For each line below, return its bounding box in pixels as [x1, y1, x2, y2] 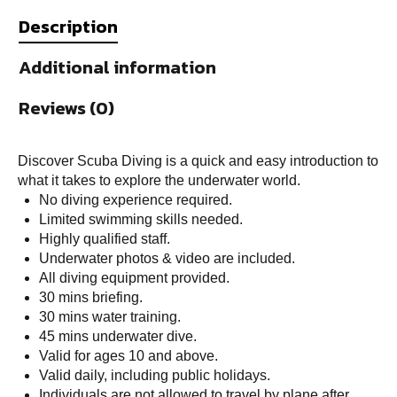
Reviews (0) [19, 94, 114, 121]
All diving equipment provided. [39, 269, 230, 285]
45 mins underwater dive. [39, 328, 197, 344]
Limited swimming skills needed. [39, 211, 243, 227]
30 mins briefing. [39, 289, 143, 305]
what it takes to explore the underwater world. [18, 172, 300, 188]
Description [19, 12, 118, 40]
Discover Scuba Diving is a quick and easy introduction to [18, 152, 378, 168]
